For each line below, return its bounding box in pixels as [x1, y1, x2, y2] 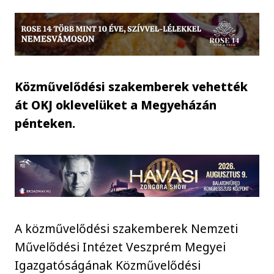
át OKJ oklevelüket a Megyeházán [15, 96, 217, 113]
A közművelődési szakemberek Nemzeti [15, 220, 239, 237]
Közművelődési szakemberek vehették [15, 78, 248, 95]
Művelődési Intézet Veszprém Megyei [15, 238, 226, 255]
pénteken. [15, 114, 76, 131]
